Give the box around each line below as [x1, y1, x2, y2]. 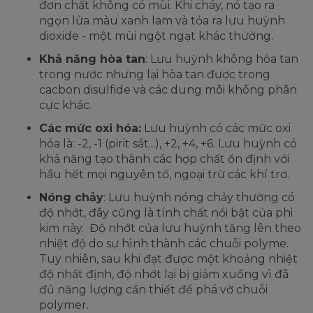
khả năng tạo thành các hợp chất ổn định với [39, 152, 289, 166]
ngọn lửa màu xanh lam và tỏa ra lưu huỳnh [39, 14, 285, 28]
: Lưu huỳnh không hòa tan [145, 52, 298, 66]
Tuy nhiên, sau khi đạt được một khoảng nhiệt [39, 252, 298, 266]
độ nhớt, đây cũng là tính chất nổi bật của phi [39, 206, 293, 220]
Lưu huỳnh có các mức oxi [141, 122, 291, 136]
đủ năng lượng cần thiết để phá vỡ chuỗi [39, 283, 268, 297]
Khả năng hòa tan [39, 52, 145, 66]
